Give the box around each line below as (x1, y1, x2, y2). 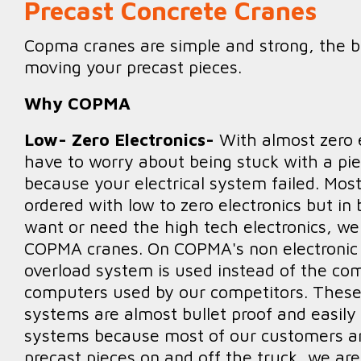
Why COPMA (24, 93, 131, 113)
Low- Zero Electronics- (24, 129, 219, 149)
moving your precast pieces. (24, 56, 242, 77)
